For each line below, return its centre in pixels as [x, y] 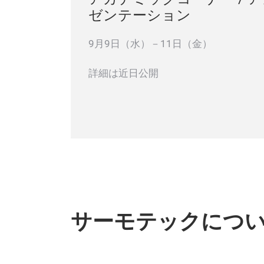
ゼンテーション [140, 15]
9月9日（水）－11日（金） [150, 44]
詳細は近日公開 [123, 73]
